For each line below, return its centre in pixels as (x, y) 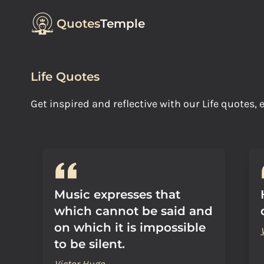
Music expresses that (117, 194)
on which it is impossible (130, 227)
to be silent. (90, 244)
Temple (123, 24)
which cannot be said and (133, 211)
